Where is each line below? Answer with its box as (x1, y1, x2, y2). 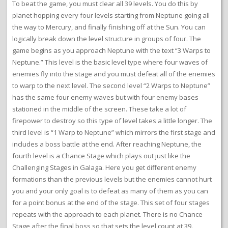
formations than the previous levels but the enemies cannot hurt (12, 175, 212, 184)
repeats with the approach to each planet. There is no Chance (12, 210, 203, 219)
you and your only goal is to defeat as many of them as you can (12, 186, 208, 196)
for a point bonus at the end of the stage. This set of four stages (12, 198, 210, 208)
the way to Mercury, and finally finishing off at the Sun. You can (12, 22, 206, 32)
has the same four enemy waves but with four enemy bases (12, 93, 198, 102)
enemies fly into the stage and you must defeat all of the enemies (12, 69, 215, 79)
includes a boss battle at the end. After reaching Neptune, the (12, 139, 202, 149)
